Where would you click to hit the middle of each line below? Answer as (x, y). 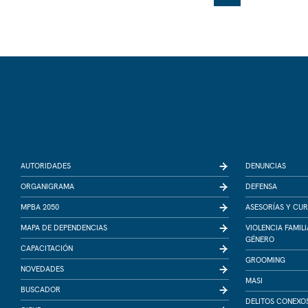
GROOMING (265, 260)
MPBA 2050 (40, 207)
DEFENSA (261, 186)
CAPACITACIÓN (47, 248)
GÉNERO (260, 239)
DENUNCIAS (266, 166)
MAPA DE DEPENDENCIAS (64, 228)
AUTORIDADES (46, 166)
